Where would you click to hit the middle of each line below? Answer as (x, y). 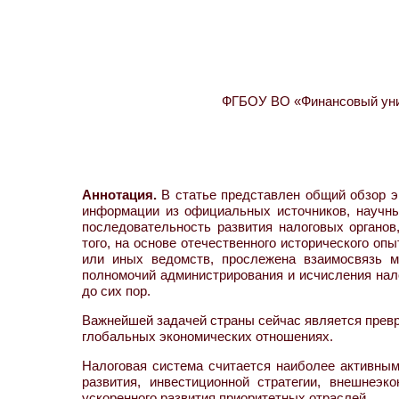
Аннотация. (119, 195)
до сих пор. (116, 291)
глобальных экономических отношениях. (208, 336)
